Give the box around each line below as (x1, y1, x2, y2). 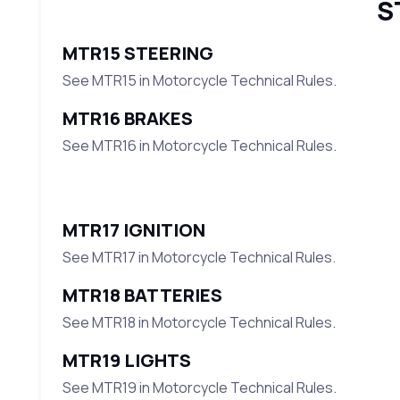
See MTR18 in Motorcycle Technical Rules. (62, 312, 336, 333)
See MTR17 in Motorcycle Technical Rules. (62, 247, 336, 268)
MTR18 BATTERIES (62, 283, 222, 308)
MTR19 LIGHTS (62, 348, 191, 373)
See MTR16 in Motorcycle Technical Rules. (62, 136, 337, 156)
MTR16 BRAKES (62, 106, 193, 131)
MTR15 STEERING (62, 41, 213, 66)
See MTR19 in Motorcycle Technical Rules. (62, 378, 337, 398)
